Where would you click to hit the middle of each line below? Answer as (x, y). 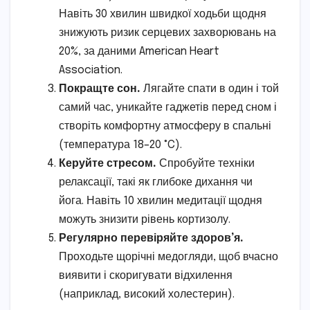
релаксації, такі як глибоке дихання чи (156, 182)
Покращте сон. (100, 89)
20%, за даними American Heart (139, 51)
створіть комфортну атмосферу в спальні (165, 126)
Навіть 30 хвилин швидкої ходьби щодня (163, 14)
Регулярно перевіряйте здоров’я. (151, 238)
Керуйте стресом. (108, 163)
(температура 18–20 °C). (120, 145)
